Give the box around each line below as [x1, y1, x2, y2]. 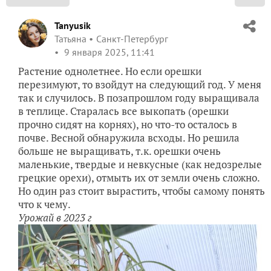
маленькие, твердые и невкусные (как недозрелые [18, 157, 262, 172]
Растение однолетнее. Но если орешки [18, 64, 201, 79]
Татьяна [54, 33, 87, 45]
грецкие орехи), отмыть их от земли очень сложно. [18, 171, 260, 185]
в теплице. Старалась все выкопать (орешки [18, 104, 229, 119]
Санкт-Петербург [96, 33, 168, 45]
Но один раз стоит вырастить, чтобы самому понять [18, 184, 265, 198]
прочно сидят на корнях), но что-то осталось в [18, 117, 237, 132]
